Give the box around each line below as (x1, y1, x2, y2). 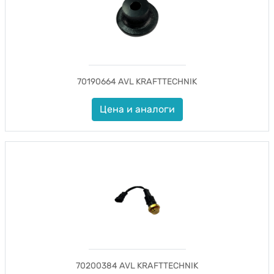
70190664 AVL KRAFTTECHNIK (77, 76, 197, 87)
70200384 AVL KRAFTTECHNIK (76, 261, 198, 271)
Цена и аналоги (99, 103, 175, 115)
